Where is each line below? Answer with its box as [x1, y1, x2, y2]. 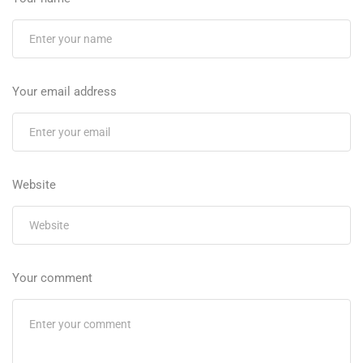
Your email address [12, 84, 117, 100]
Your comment [12, 271, 92, 286]
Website [12, 177, 56, 193]
